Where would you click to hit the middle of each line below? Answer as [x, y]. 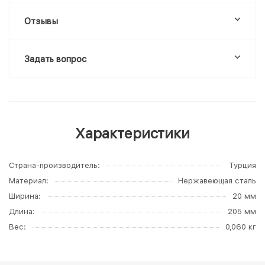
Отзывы [41, 21]
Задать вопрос [55, 59]
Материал [28, 181]
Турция [243, 165]
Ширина [24, 196]
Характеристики [132, 133]
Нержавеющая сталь [217, 181]
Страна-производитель [53, 165]
